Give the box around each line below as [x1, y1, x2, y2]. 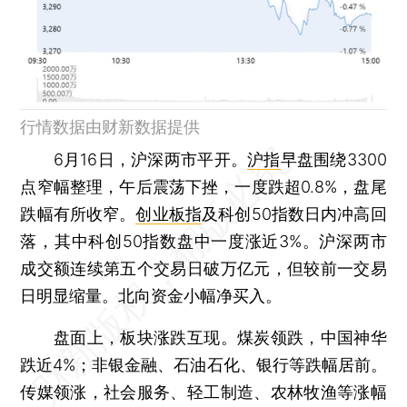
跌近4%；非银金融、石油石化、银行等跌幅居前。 [20, 354, 387, 374]
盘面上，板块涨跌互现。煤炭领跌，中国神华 [20, 327, 387, 347]
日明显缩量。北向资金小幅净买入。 [20, 285, 283, 305]
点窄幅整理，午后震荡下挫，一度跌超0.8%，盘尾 [20, 176, 387, 196]
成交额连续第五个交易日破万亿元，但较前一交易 [20, 258, 387, 278]
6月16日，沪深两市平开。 [20, 149, 248, 169]
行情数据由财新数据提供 [20, 116, 201, 136]
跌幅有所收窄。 [20, 203, 136, 223]
